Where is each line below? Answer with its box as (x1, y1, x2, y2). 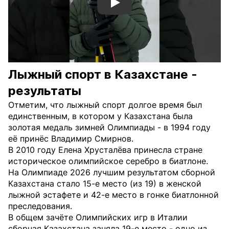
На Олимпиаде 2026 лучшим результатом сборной (8, 167, 215, 177)
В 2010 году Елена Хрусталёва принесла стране (8, 145, 202, 155)
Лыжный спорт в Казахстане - (8, 67, 197, 82)
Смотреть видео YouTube (114, 3, 193, 10)
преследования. (8, 201, 72, 211)
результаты (8, 83, 81, 98)
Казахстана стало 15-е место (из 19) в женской (8, 178, 201, 189)
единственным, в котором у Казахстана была (8, 111, 193, 121)
